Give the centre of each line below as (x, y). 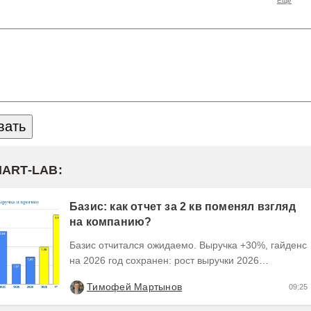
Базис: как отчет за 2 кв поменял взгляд (183, 207)
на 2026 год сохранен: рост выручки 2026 (122, 261)
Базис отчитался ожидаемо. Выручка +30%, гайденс (188, 245)
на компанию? (111, 222)
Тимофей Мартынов (135, 287)
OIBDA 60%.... (101, 291)
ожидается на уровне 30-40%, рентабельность (176, 276)
